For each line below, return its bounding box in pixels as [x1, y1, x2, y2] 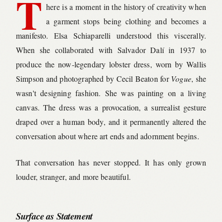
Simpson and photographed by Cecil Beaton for [16, 73, 171, 84]
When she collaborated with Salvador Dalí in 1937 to [16, 45, 206, 55]
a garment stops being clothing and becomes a [46, 16, 206, 27]
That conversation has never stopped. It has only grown [16, 157, 206, 168]
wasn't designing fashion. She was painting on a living [16, 88, 206, 99]
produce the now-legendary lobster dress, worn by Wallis [16, 59, 206, 70]
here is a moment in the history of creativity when [46, 1, 206, 12]
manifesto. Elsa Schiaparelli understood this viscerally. [16, 30, 206, 41]
